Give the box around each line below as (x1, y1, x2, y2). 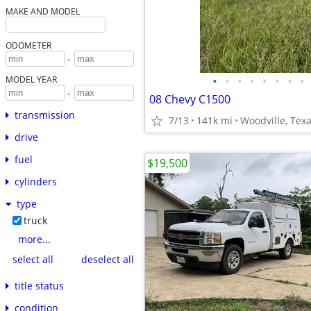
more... (17, 233, 51, 246)
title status (14, 279, 64, 293)
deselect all (81, 252, 134, 266)
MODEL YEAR (5, 74, 57, 85)
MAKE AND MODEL (5, 6, 80, 17)
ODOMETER (5, 40, 51, 51)
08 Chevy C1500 (149, 92, 230, 107)
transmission (14, 108, 75, 122)
